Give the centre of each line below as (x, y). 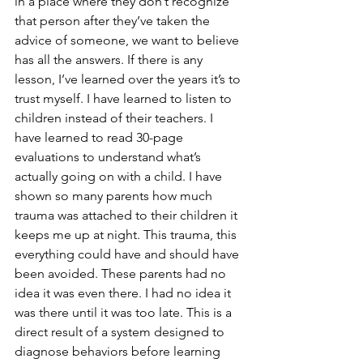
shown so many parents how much (115, 196)
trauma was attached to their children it (128, 215)
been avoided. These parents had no (122, 273)
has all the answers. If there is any (110, 60)
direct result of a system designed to (121, 332)
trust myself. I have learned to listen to (125, 98)
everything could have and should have (128, 254)
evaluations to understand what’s (109, 157)
